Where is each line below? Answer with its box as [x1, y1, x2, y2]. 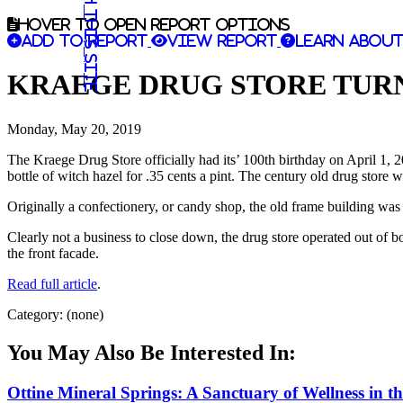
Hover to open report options [18, 17, 290, 31]
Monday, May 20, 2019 [7, 121, 141, 137]
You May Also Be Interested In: [7, 340, 296, 364]
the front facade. [7, 245, 99, 261]
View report [167, 33, 277, 48]
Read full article [7, 275, 97, 291]
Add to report [22, 33, 148, 48]
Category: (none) [7, 306, 103, 322]
